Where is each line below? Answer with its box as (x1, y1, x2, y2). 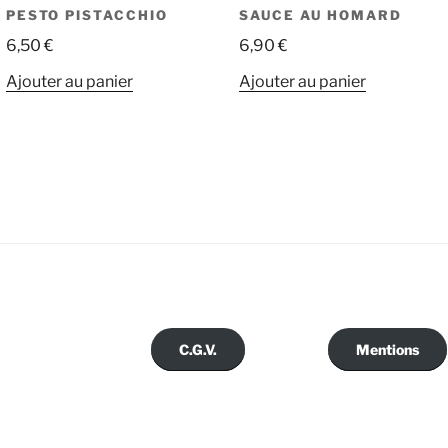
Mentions (355, 341, 419, 359)
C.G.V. (178, 341, 217, 359)
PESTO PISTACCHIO (5, 6, 168, 23)
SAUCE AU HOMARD (239, 6, 402, 23)
